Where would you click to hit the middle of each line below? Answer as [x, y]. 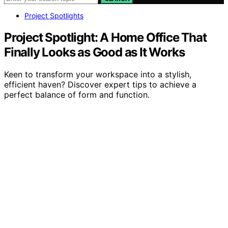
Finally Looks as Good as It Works [94, 52]
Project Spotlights [54, 15]
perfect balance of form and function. [77, 95]
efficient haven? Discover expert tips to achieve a [100, 85]
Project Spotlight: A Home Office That [105, 37]
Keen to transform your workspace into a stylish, [98, 75]
